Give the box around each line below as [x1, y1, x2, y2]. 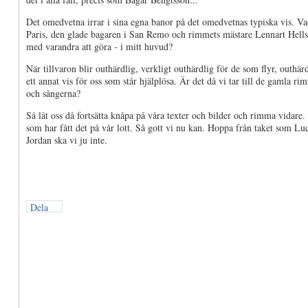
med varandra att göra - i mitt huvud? [26, 40, 173, 53]
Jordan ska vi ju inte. [26, 133, 107, 146]
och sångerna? [26, 87, 80, 100]
